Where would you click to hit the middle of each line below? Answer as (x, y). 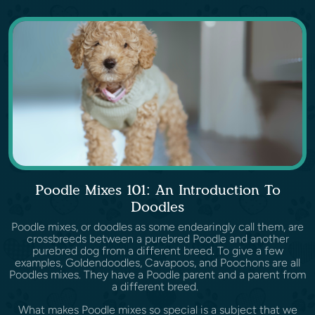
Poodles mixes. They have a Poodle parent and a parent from (157, 275)
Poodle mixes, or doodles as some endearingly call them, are (157, 227)
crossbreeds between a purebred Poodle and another (157, 239)
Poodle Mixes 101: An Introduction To (157, 190)
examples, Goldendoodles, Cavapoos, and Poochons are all (157, 263)
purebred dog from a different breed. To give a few (157, 251)
